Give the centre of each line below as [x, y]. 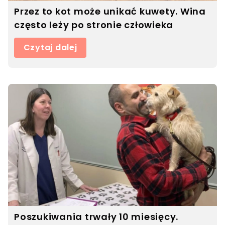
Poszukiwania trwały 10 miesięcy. [96, 216]
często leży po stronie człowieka [94, 25]
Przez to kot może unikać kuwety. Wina [110, 12]
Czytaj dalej [50, 48]
